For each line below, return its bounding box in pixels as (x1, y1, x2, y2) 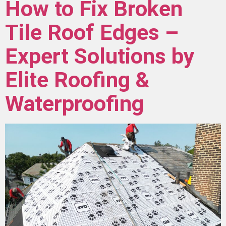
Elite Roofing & (5, 67, 149, 93)
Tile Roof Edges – (5, 20, 179, 46)
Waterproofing (5, 91, 144, 117)
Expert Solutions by (5, 43, 195, 70)
